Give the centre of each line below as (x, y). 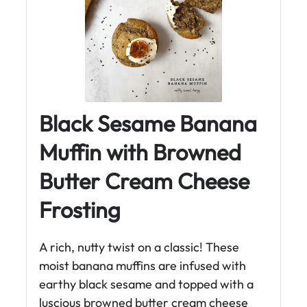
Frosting (80, 210)
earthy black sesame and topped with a (146, 284)
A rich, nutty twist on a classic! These (139, 247)
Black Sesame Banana (148, 124)
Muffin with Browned (140, 152)
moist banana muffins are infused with (143, 266)
